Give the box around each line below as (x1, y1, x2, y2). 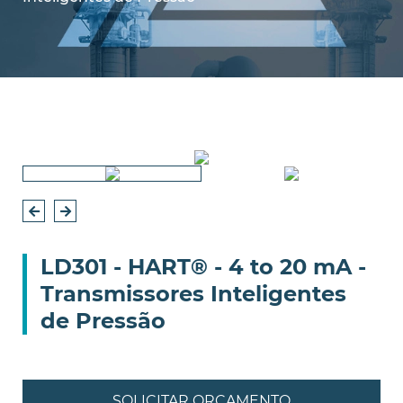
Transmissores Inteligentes (40, 280, 346, 307)
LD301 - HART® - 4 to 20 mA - (40, 253, 366, 280)
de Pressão (40, 307, 166, 334)
